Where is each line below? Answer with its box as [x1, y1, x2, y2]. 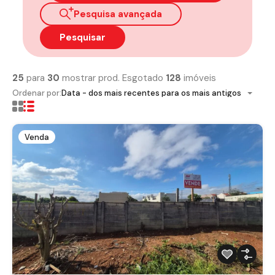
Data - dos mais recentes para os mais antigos [61, 88, 241, 99]
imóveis [181, 72, 216, 85]
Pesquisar [60, 31, 106, 44]
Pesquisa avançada [74, 8, 162, 21]
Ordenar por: [12, 88, 61, 99]
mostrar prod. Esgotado [60, 72, 166, 85]
